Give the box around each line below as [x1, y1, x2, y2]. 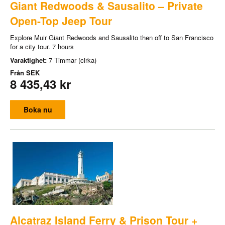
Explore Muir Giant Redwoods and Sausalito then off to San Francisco [10, 32, 213, 42]
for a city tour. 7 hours [10, 41, 74, 51]
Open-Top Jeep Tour [10, 13, 112, 28]
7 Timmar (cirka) [49, 55, 96, 65]
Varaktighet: [10, 55, 49, 65]
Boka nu [23, 104, 52, 115]
